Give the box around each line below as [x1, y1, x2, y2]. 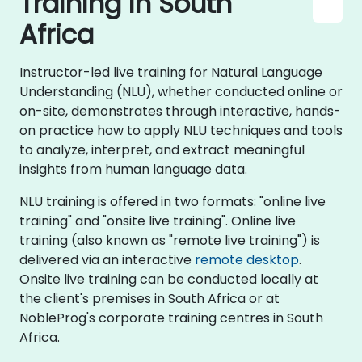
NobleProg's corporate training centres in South [19, 309, 323, 327]
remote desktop [195, 250, 299, 269]
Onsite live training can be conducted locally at [19, 270, 318, 288]
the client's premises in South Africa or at [19, 289, 280, 308]
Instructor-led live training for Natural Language [19, 63, 322, 82]
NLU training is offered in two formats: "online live [19, 192, 326, 211]
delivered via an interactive [19, 250, 195, 269]
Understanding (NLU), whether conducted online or [19, 82, 343, 101]
